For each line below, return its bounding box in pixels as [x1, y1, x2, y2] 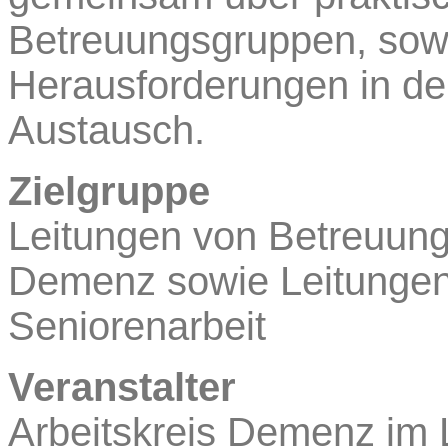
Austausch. [8, 107, 205, 152]
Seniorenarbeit [8, 303, 266, 348]
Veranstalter [8, 364, 236, 409]
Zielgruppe [8, 168, 210, 213]
